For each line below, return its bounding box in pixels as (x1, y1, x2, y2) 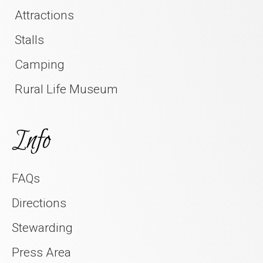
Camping (15, 58, 65, 72)
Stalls (15, 33, 44, 47)
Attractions (15, 8, 74, 22)
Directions (12, 196, 66, 210)
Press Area (12, 245, 71, 259)
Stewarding (12, 221, 73, 235)
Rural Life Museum (15, 82, 118, 96)
